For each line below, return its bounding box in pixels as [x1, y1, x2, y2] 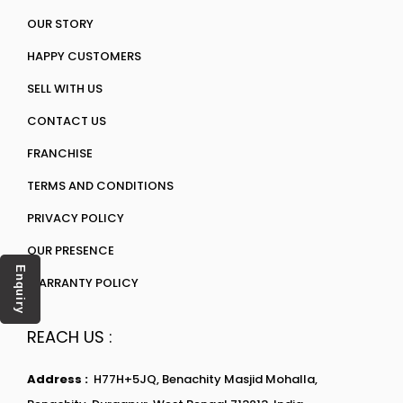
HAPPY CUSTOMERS [27, 48, 141, 65]
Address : [27, 371, 94, 388]
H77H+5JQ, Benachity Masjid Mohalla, [94, 371, 318, 388]
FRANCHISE [27, 145, 93, 162]
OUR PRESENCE [27, 242, 114, 259]
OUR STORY [27, 15, 94, 32]
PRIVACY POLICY [27, 210, 124, 227]
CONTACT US [27, 112, 106, 130]
